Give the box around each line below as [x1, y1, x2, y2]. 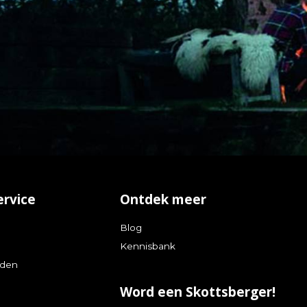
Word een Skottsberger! [120, 282, 276, 301]
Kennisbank [120, 240, 176, 251]
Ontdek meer [120, 190, 207, 208]
